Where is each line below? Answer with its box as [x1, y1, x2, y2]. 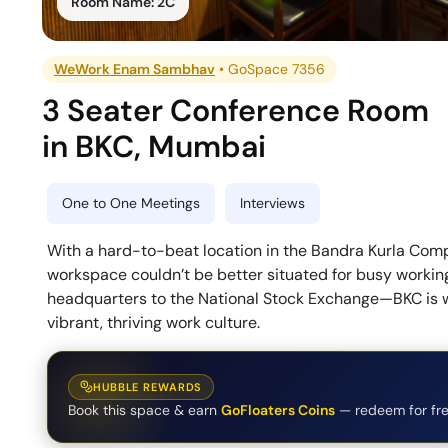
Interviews [240, 194, 305, 213]
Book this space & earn [68, 400, 217, 419]
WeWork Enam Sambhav [54, 60, 216, 79]
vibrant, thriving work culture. [47, 312, 260, 334]
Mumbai [148, 127, 267, 167]
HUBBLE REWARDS [93, 379, 203, 394]
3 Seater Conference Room [42, 91, 430, 131]
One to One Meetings [62, 194, 200, 213]
